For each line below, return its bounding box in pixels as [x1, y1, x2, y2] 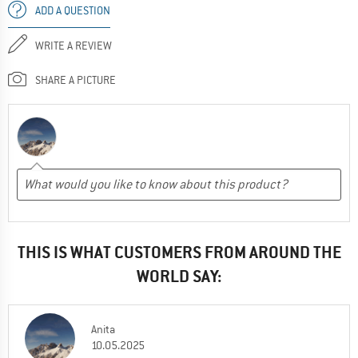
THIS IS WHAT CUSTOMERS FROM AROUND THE [17, 241, 341, 264]
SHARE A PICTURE [35, 72, 116, 87]
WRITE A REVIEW [35, 38, 112, 53]
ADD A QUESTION [35, 2, 110, 18]
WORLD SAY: [136, 265, 222, 288]
